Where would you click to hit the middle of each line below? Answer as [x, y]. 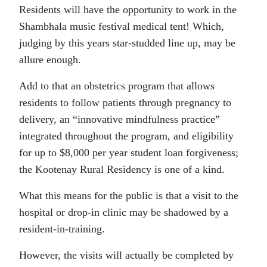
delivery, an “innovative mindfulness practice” [119, 119]
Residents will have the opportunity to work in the [128, 9]
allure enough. [50, 59]
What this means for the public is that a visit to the [129, 195]
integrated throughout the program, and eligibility [126, 136]
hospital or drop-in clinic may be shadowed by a [124, 212]
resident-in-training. [62, 229]
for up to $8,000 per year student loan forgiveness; [129, 152]
